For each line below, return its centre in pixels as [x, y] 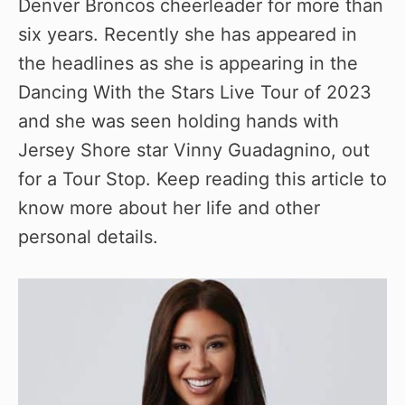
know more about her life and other [169, 207]
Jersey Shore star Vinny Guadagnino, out [194, 150]
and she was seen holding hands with [179, 121]
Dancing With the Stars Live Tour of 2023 [195, 92]
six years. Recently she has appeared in [188, 34]
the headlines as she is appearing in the [188, 63]
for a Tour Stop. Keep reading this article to [202, 179]
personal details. [88, 236]
